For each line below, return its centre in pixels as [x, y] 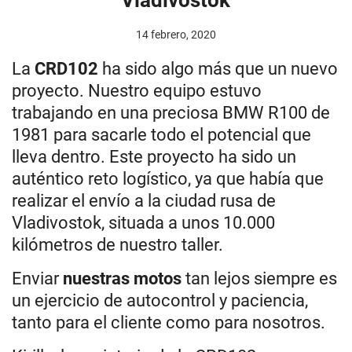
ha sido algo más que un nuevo [218, 68]
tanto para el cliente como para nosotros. [169, 322]
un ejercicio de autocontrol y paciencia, [160, 300]
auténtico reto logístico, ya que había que [168, 178]
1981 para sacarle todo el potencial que [161, 134]
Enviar [37, 278]
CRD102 [66, 68]
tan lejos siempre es [259, 278]
